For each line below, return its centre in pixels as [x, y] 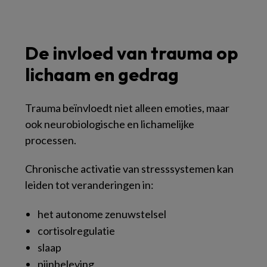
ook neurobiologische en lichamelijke [110, 124]
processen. [51, 140]
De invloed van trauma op [131, 53]
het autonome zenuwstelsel [102, 214]
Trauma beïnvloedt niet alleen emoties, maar [127, 108]
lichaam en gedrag [102, 74]
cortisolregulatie [76, 231]
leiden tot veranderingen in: [89, 185]
